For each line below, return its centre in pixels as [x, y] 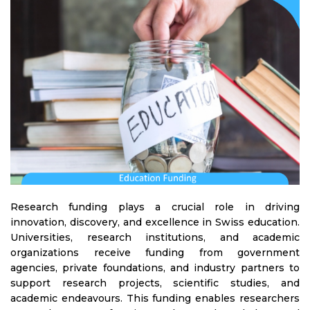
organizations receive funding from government [155, 252]
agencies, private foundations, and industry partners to [155, 267]
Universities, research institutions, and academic [155, 237]
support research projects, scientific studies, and [155, 283]
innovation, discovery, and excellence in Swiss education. [155, 222]
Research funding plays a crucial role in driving [155, 207]
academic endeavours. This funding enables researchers [155, 298]
